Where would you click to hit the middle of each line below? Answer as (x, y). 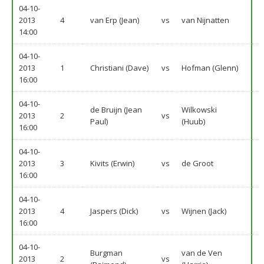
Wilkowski (199, 110)
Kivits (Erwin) (112, 163)
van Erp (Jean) (115, 20)
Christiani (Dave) (119, 68)
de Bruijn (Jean (116, 110)
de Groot (197, 163)
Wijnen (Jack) (204, 211)
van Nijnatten (205, 20)
